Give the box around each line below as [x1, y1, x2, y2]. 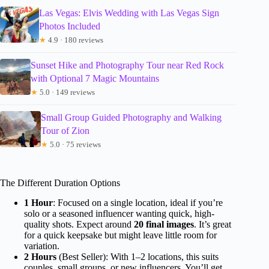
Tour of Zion [40, 125, 89, 136]
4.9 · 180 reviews [46, 35, 103, 45]
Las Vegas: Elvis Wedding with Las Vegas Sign [38, 8, 219, 19]
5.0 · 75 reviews [47, 140, 101, 150]
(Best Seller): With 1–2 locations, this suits [56, 252, 219, 262]
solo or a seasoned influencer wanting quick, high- [24, 208, 214, 219]
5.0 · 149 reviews [37, 88, 95, 97]
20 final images [134, 219, 194, 230]
